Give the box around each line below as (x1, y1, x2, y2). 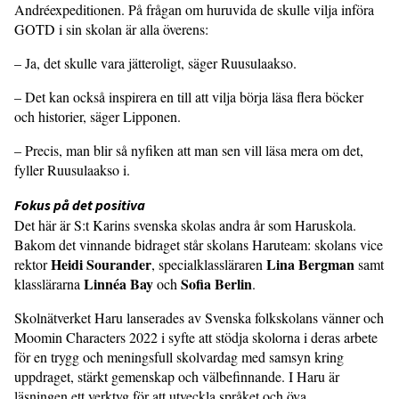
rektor (14, 254, 51, 273)
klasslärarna (14, 273, 84, 293)
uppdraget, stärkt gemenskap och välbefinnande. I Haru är (14, 366, 339, 386)
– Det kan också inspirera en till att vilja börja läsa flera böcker (14, 86, 363, 106)
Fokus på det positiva (14, 195, 145, 214)
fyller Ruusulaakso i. (14, 159, 130, 179)
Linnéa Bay (84, 273, 153, 294)
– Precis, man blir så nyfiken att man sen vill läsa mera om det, (14, 140, 363, 159)
